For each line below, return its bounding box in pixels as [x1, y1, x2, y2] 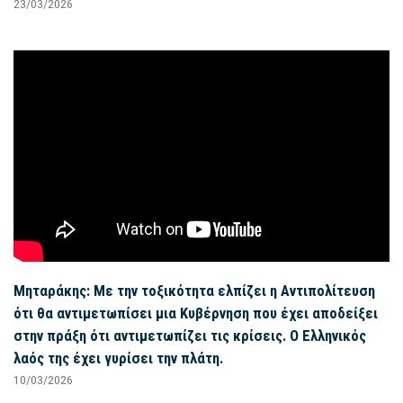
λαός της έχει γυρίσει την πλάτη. [13, 348, 223, 367]
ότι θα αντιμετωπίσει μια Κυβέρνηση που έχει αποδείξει [13, 303, 378, 322]
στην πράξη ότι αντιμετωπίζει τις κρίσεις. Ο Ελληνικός [13, 326, 366, 345]
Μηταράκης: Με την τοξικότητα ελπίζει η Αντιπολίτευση [13, 281, 375, 300]
